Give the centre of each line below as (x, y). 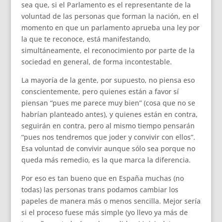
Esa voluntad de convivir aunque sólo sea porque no (108, 148)
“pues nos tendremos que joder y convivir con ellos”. (108, 137)
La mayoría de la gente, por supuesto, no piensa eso (108, 80)
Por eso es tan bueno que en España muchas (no (102, 178)
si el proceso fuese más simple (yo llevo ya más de (104, 212)
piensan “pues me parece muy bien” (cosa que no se (108, 103)
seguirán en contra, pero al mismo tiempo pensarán (108, 126)
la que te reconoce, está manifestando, (86, 39)
